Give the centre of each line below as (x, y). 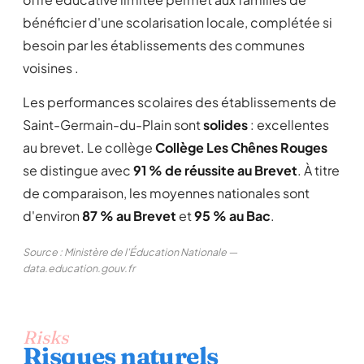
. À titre (318, 170)
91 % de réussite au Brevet (215, 170)
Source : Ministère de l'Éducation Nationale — (130, 252)
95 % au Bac (232, 216)
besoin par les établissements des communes (164, 45)
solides (225, 125)
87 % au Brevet (129, 216)
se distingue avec (78, 170)
